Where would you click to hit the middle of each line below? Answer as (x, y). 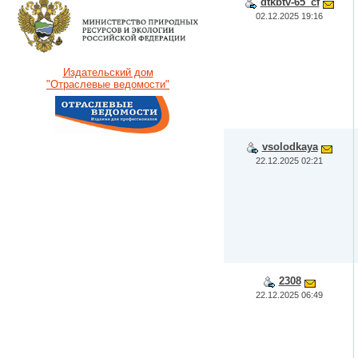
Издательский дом (108, 73)
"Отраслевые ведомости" (108, 85)
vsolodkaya (290, 147)
